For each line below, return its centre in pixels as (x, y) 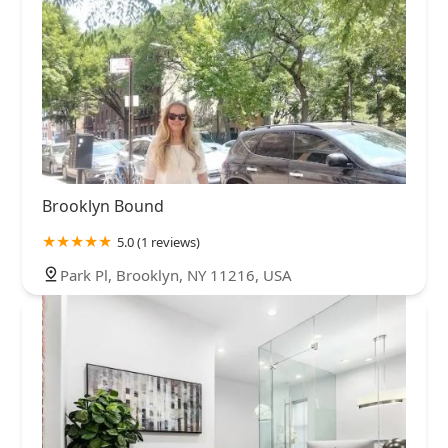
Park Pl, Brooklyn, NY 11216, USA (176, 275)
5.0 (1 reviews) (158, 242)
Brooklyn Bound (103, 206)
